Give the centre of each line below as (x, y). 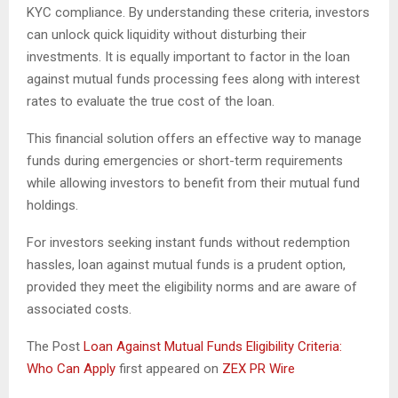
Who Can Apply (73, 369)
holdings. (52, 206)
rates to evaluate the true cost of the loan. (151, 102)
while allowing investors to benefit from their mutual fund (193, 183)
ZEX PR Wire (259, 369)
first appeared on (171, 369)
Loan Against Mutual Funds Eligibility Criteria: (213, 347)
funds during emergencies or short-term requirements (185, 161)
